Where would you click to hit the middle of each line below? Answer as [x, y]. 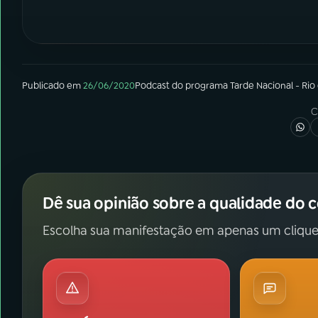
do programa [200, 86]
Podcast [152, 86]
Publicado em [51, 86]
